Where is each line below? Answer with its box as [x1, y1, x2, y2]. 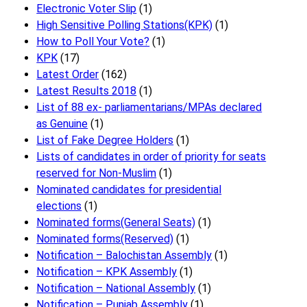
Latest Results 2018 [36, 84, 137, 98]
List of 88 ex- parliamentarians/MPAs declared [36, 101, 262, 114]
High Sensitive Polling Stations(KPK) [36, 19, 213, 32]
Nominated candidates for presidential [36, 183, 222, 197]
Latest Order [36, 68, 99, 82]
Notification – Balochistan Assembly [36, 249, 212, 262]
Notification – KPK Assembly [36, 265, 177, 279]
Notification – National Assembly [36, 282, 196, 295]
